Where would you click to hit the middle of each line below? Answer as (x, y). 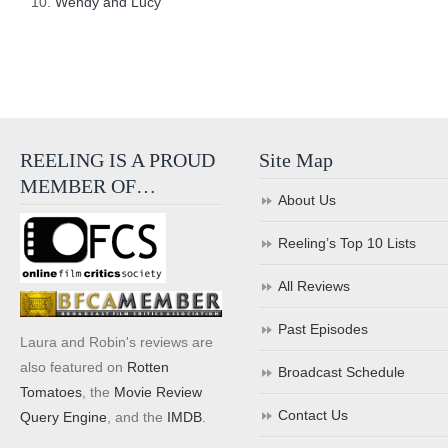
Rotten (148, 366)
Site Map (296, 160)
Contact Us (313, 415)
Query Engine (63, 416)
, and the (137, 416)
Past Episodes (323, 329)
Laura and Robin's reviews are (116, 341)
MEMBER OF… (88, 186)
